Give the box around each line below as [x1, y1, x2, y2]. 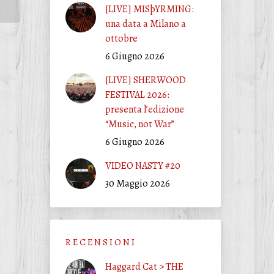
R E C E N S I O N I [65, 236, 135, 248]
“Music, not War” [105, 117, 174, 131]
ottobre [105, 32, 138, 45]
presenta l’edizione [105, 103, 184, 116]
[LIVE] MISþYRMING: [105, 2, 194, 16]
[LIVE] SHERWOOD [105, 73, 186, 87]
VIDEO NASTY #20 [105, 159, 180, 172]
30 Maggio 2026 [105, 177, 170, 190]
